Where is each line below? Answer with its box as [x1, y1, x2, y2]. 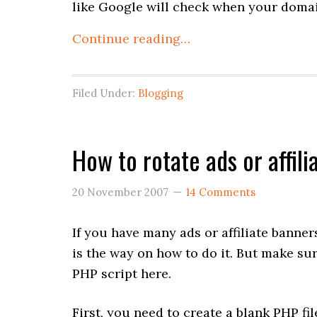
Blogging [138, 86, 183, 100]
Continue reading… [72, 30, 190, 47]
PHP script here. [72, 265, 171, 282]
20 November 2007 [72, 185, 168, 199]
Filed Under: [72, 86, 138, 100]
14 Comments [186, 185, 255, 199]
